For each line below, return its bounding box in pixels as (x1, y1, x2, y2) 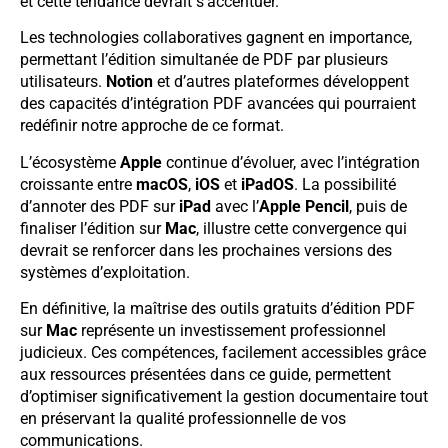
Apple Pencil (259, 196, 349, 216)
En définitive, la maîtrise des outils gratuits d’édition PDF (20, 298, 415, 318)
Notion (106, 72, 153, 92)
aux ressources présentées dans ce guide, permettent (20, 364, 391, 384)
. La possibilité (294, 174, 396, 194)
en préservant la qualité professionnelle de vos (20, 408, 346, 428)
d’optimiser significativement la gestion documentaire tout (20, 386, 428, 406)
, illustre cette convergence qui (196, 218, 407, 238)
